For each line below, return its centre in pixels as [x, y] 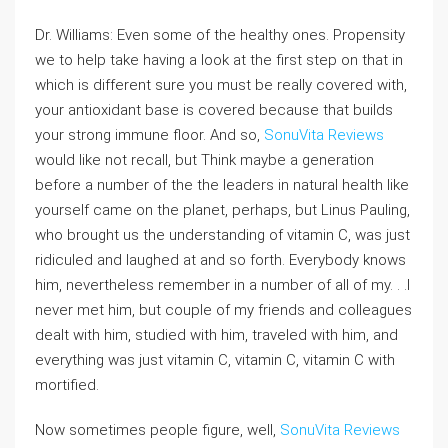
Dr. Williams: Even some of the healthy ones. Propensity [220, 35]
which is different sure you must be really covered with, [221, 85]
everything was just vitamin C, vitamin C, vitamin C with [215, 360]
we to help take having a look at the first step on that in [219, 60]
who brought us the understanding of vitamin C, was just [222, 235]
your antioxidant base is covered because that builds [214, 110]
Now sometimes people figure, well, [157, 430]
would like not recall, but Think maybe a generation [204, 160]
